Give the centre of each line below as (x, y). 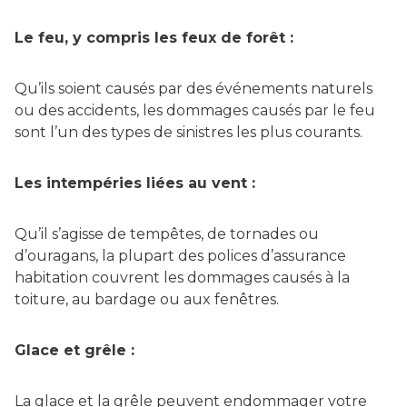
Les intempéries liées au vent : (137, 184)
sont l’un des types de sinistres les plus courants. (189, 133)
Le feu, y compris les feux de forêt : (156, 38)
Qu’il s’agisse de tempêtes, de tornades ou (167, 234)
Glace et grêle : (77, 351)
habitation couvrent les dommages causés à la (182, 278)
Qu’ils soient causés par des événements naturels (194, 89)
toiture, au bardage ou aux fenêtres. (147, 300)
